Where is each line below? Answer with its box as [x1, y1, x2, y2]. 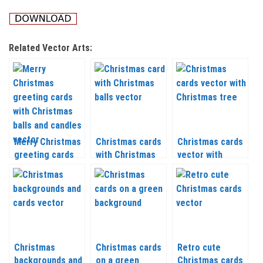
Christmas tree [177, 162, 238, 173]
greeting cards [14, 149, 74, 160]
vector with [177, 149, 222, 160]
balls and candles [14, 175, 83, 186]
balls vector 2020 [96, 162, 164, 173]
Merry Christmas [14, 136, 81, 147]
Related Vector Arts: [9, 42, 92, 53]
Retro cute [177, 242, 221, 253]
